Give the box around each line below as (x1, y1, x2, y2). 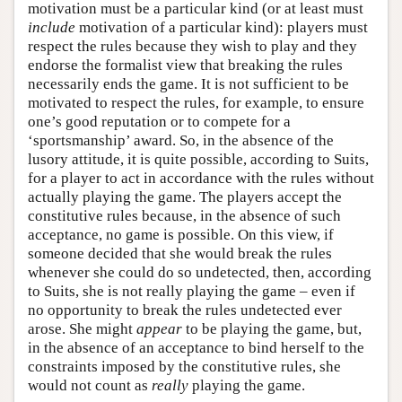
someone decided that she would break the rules (28, 244, 332, 262)
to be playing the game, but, (182, 319, 362, 337)
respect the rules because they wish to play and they (28, 37, 357, 55)
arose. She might (28, 319, 136, 337)
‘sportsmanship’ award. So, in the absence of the (28, 131, 334, 149)
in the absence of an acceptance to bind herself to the (28, 338, 364, 356)
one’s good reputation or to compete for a (28, 112, 291, 130)
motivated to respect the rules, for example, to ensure (28, 93, 364, 111)
